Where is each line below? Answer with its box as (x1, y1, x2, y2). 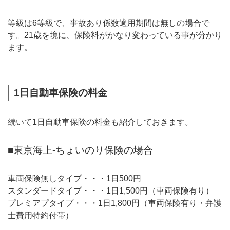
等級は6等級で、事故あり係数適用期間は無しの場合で (8, 18, 209, 28)
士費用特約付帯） (8, 210, 73, 220)
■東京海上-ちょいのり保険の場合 (8, 145, 153, 156)
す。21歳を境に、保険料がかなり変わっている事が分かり (8, 31, 222, 40)
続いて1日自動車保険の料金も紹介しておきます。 (8, 118, 193, 127)
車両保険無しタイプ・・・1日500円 (8, 174, 141, 183)
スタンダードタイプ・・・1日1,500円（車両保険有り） (8, 186, 214, 195)
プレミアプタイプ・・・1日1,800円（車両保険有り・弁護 (8, 198, 222, 207)
